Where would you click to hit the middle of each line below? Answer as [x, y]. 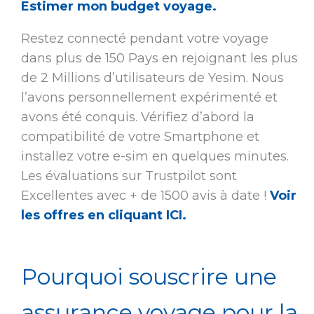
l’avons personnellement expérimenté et [149, 98]
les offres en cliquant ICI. [103, 216]
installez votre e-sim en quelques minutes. [155, 157]
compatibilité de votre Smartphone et [140, 137]
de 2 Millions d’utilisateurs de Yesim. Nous [152, 78]
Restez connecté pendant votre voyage [144, 39]
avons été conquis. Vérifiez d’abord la [137, 117]
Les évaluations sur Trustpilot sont [129, 176]
